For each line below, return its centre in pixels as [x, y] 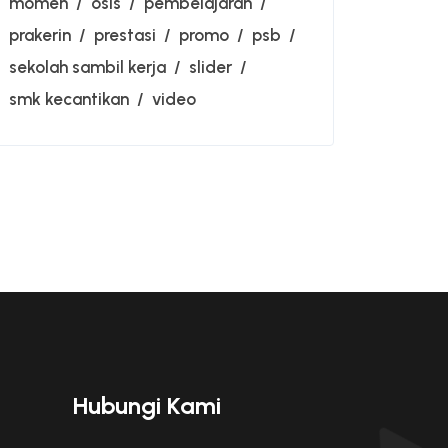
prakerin [40, 35]
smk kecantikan [69, 99]
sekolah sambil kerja [87, 67]
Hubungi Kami [147, 405]
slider [210, 67]
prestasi [125, 35]
